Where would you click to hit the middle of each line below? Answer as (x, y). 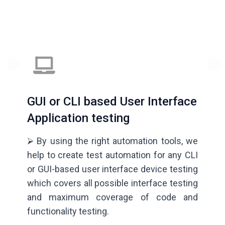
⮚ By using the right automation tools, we (113, 141)
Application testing (78, 118)
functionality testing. (68, 211)
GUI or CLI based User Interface (112, 102)
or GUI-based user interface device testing (113, 169)
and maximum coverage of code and (113, 197)
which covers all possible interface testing (113, 183)
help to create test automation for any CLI (113, 155)
